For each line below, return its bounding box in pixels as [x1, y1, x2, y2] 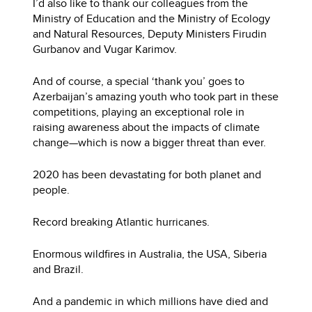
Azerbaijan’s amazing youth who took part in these [33, 88, 279, 104]
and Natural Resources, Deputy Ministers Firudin [33, 25, 267, 42]
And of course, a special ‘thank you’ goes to [33, 72, 245, 89]
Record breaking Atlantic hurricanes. [33, 213, 210, 230]
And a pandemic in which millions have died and [33, 292, 269, 309]
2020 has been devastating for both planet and [33, 166, 262, 182]
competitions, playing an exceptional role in [33, 103, 245, 120]
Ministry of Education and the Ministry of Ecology [33, 10, 271, 26]
